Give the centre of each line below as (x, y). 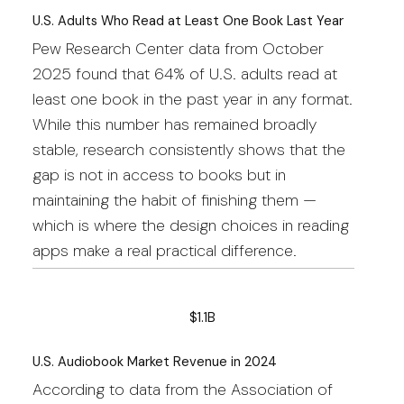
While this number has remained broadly (174, 124)
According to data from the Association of (182, 389)
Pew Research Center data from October (178, 48)
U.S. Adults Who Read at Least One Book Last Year (188, 20)
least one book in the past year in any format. (192, 99)
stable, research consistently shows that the (188, 149)
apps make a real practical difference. (164, 250)
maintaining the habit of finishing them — (174, 200)
